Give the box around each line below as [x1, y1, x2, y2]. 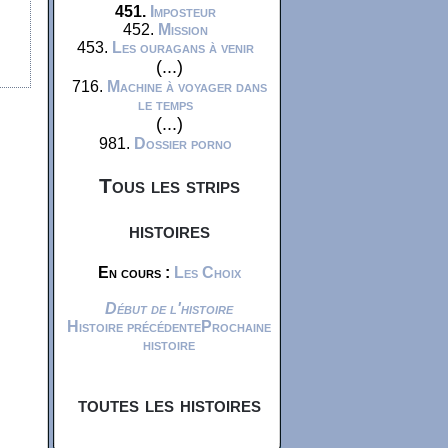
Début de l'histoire [105, 300, 233, 317]
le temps [137, 96, 193, 113]
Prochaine [201, 318, 271, 335]
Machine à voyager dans [106, 78, 267, 95]
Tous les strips [98, 174, 240, 197]
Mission [157, 21, 208, 38]
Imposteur [149, 3, 216, 20]
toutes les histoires [77, 393, 261, 416]
